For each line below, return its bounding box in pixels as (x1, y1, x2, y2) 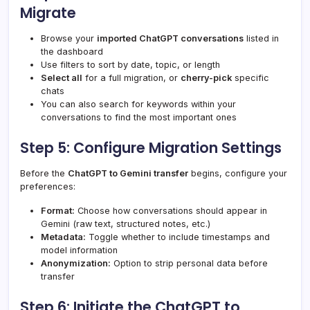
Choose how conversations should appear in (75, 206, 267, 217)
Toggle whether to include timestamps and (86, 232, 270, 243)
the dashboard (41, 46, 103, 57)
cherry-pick (181, 73, 232, 84)
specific (232, 73, 269, 84)
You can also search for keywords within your (41, 99, 236, 110)
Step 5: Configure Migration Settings (20, 138, 282, 158)
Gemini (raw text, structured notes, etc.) (41, 219, 210, 230)
